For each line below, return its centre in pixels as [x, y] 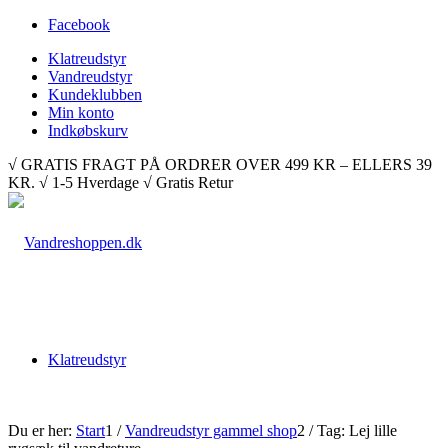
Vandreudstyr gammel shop [211, 430]
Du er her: [40, 430]
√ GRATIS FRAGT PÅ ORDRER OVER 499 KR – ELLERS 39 [220, 164]
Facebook [79, 24]
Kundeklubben [95, 94]
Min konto [81, 112]
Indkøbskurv [88, 130]
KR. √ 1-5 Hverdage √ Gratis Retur [120, 182]
